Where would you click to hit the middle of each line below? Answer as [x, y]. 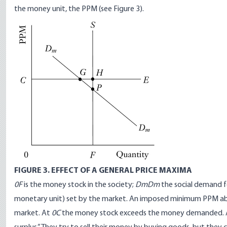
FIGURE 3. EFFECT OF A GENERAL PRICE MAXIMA [103, 171]
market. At [33, 213]
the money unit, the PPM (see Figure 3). [79, 9]
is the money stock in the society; [79, 185]
